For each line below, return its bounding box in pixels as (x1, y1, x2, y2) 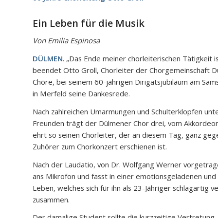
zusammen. (33, 194, 70, 204)
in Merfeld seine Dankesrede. (33, 89, 130, 99)
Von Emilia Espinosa (33, 36, 100, 46)
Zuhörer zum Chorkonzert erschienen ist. (33, 141, 167, 151)
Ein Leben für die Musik (33, 16, 145, 30)
